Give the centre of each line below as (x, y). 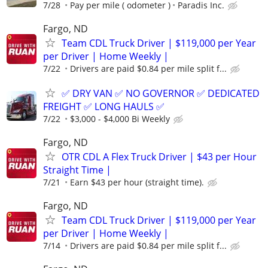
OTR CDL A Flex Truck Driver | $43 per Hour (159, 157)
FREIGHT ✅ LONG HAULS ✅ (104, 106)
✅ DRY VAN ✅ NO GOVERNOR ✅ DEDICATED (161, 93)
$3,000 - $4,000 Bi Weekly (120, 118)
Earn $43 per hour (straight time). (137, 182)
